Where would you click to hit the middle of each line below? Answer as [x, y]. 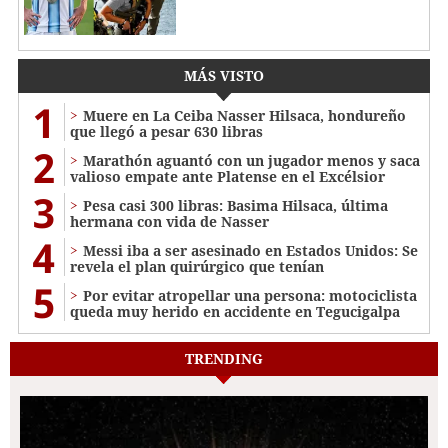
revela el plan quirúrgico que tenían [197, 266]
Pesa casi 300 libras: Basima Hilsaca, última [235, 205]
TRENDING [224, 358]
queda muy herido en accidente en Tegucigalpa [235, 311]
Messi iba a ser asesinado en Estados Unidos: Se [250, 250]
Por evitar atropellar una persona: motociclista [250, 295]
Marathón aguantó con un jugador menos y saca [251, 160]
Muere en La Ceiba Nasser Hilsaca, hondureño [244, 115]
